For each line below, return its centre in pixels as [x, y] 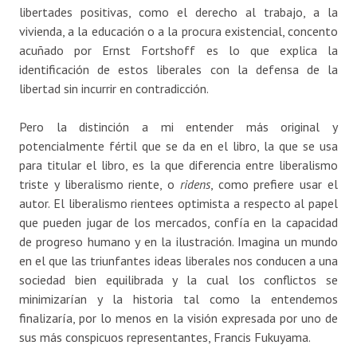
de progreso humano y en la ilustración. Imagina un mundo [178, 242]
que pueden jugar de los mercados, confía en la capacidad [178, 223]
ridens [195, 184]
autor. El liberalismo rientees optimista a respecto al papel [178, 204]
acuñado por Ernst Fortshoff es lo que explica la [178, 51]
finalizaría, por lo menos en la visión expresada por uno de [178, 318]
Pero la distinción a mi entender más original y [178, 127]
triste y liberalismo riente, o [100, 184]
